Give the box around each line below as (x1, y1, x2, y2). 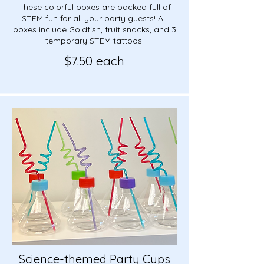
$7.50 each (64, 52, 124, 68)
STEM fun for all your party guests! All (22, 12, 167, 24)
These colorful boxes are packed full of (18, 1, 171, 12)
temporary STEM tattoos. (45, 35, 144, 46)
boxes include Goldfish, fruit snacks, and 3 (12, 24, 176, 35)
